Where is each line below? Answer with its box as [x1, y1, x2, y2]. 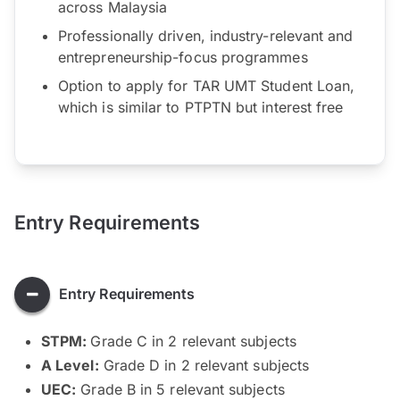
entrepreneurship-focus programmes [58, 47, 308, 66]
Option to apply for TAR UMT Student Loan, [58, 76, 355, 95]
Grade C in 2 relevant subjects [90, 331, 296, 350]
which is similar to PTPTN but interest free [58, 97, 344, 116]
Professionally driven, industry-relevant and [58, 26, 354, 45]
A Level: [41, 355, 99, 374]
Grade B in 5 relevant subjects [76, 379, 285, 398]
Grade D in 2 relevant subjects [98, 355, 314, 374]
